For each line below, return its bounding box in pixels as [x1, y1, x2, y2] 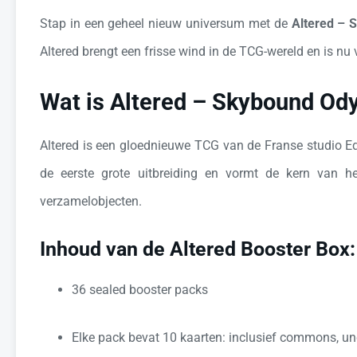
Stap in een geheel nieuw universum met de [40, 15, 292, 31]
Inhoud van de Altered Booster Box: [40, 237, 355, 261]
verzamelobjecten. [40, 193, 142, 209]
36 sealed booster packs [72, 281, 208, 297]
